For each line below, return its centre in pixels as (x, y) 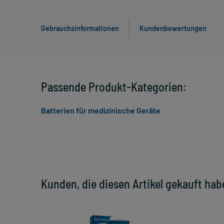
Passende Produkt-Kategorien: (114, 87)
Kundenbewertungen (173, 28)
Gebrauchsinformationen (80, 28)
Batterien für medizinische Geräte (101, 110)
